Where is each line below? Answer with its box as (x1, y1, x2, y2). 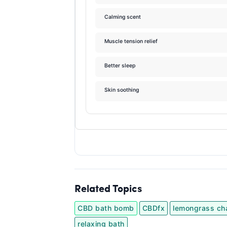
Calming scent (104, 14, 141, 21)
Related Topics (74, 181, 142, 195)
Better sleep (104, 62, 136, 69)
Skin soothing (104, 87, 139, 94)
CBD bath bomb (78, 204, 134, 212)
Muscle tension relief (104, 38, 158, 45)
